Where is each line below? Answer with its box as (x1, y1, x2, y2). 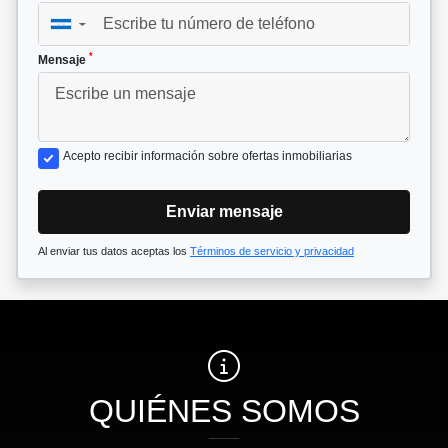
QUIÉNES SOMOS (88, 392, 360, 429)
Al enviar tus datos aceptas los (38, 244, 190, 257)
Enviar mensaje (165, 202, 283, 220)
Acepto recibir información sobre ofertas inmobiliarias (63, 148, 352, 163)
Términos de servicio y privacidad (190, 244, 354, 257)
